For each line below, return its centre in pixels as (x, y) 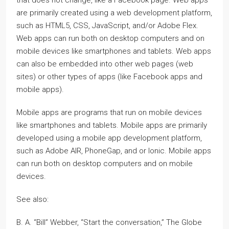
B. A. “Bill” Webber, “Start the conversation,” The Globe (109, 222)
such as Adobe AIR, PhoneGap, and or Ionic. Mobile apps (114, 151)
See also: (32, 199)
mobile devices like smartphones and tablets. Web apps (114, 51)
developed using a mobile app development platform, (109, 138)
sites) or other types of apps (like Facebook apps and (109, 76)
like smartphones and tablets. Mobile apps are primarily (112, 125)
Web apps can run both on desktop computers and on (110, 38)
